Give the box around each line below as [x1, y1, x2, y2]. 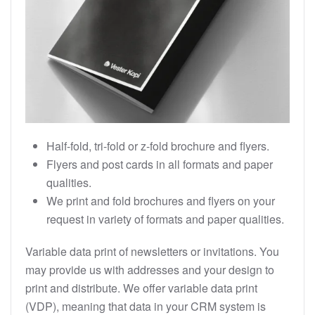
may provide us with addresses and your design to [25, 262, 274, 278]
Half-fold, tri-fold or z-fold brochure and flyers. [46, 138, 269, 154]
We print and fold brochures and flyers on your [46, 193, 275, 209]
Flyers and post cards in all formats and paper [46, 156, 273, 172]
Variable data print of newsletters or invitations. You [25, 243, 279, 259]
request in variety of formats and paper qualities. [46, 211, 284, 227]
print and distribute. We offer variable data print [25, 280, 257, 296]
